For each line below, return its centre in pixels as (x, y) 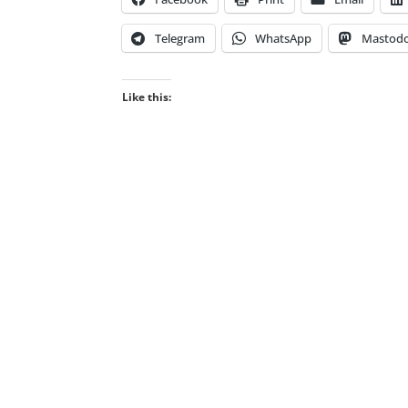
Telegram (180, 38)
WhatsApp (284, 38)
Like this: (147, 97)
